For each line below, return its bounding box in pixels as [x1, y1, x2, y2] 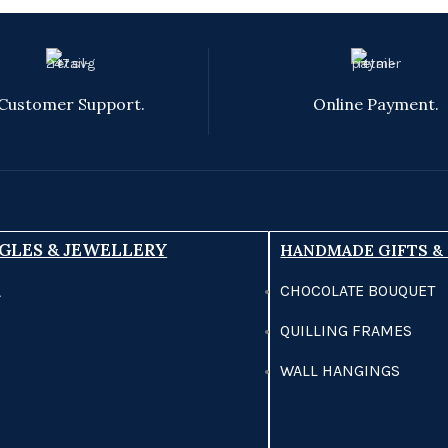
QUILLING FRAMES [280, 321, 413, 340]
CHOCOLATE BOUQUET [280, 281, 436, 300]
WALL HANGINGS [280, 361, 401, 380]
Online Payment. [313, 94, 440, 114]
